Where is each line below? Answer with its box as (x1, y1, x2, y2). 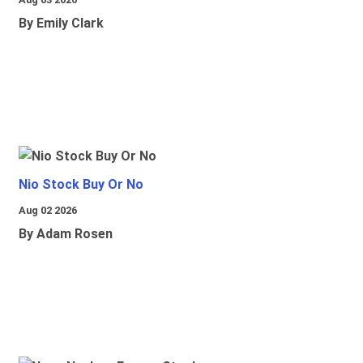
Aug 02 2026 (19, 204, 77, 217)
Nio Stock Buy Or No (19, 177, 143, 193)
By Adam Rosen (19, 226, 113, 242)
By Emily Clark (19, 15, 104, 32)
